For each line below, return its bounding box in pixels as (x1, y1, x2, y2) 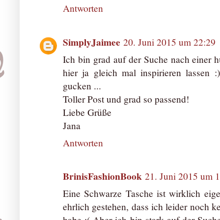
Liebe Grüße (63, 106, 111, 118)
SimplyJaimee (63, 34, 120, 49)
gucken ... (63, 79, 101, 92)
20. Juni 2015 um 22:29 (123, 35, 216, 48)
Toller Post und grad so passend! (63, 92, 189, 105)
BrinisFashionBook (63, 169, 142, 184)
